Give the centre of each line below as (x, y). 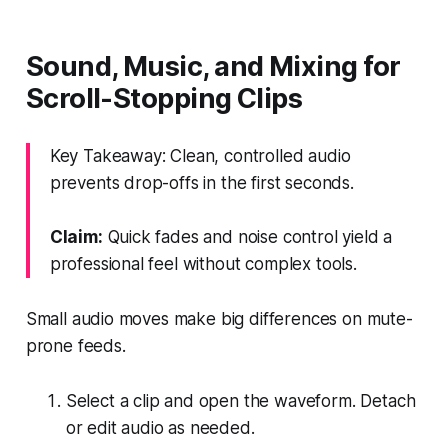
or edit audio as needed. (160, 427)
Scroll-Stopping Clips (164, 98)
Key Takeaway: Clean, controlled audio (200, 155)
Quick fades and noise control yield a (247, 236)
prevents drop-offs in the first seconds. (201, 182)
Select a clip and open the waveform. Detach (240, 400)
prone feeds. (75, 345)
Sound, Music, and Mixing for (213, 66)
